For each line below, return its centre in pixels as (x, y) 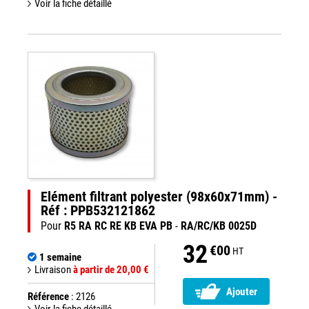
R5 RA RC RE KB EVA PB (118, 226)
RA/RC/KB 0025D (219, 226)
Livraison (54, 270)
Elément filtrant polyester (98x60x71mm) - (159, 197)
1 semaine (60, 257)
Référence (48, 297)
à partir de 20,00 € (111, 270)
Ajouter (242, 292)
